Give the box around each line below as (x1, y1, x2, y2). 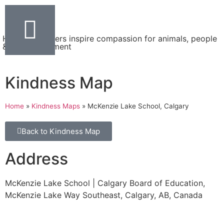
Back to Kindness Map (21, 126, 100, 136)
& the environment (2, 41, 71, 51)
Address (5, 149, 68, 168)
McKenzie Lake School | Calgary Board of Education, (5, 178, 205, 188)
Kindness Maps (31, 102, 80, 110)
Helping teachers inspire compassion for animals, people (2, 33, 217, 43)
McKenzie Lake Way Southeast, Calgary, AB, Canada (5, 190, 202, 200)
